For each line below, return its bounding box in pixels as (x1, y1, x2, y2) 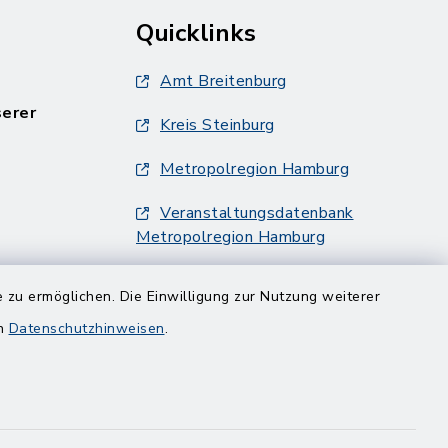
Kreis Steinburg (160, 114, 275, 136)
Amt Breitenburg (160, 70, 287, 92)
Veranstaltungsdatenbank (160, 202, 354, 224)
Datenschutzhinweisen (8, 319, 165, 338)
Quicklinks (136, 17, 256, 49)
